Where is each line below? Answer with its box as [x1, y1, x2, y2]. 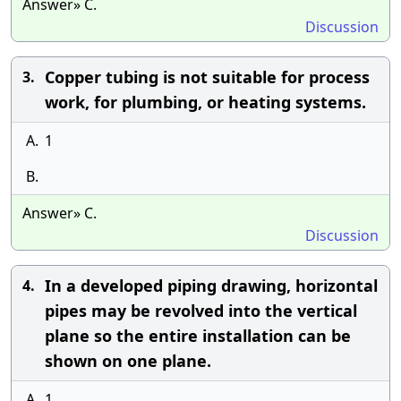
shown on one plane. [45, 350, 211, 371]
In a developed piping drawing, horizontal [45, 275, 378, 296]
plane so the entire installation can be [45, 325, 351, 346]
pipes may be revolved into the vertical [45, 300, 357, 321]
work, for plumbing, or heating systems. [45, 91, 366, 113]
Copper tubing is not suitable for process [45, 66, 370, 88]
